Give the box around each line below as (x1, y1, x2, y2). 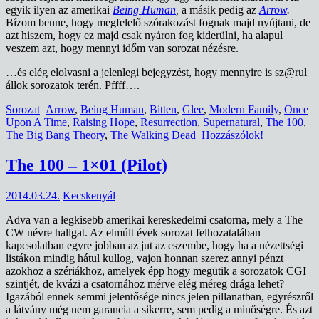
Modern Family (209, 103, 278, 116)
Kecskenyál (63, 189, 115, 202)
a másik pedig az (179, 4, 259, 16)
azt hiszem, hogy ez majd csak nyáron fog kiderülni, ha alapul (6, 29, 283, 42)
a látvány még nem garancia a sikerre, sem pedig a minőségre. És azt (6, 303, 313, 315)
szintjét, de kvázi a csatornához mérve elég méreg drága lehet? (6, 277, 284, 290)
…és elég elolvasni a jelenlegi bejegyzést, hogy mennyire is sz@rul (6, 66, 307, 79)
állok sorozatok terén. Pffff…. (6, 79, 140, 92)
